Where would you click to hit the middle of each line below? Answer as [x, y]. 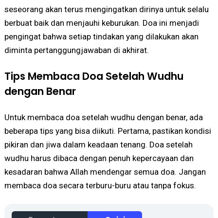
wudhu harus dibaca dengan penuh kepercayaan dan [99, 158]
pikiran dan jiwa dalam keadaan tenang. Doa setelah [98, 145]
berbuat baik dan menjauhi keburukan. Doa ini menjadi [101, 23]
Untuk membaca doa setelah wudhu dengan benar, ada [103, 118]
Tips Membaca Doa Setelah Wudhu [94, 76]
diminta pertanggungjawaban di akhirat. [76, 50]
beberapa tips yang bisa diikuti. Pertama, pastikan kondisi [108, 131]
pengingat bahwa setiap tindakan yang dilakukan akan [101, 37]
